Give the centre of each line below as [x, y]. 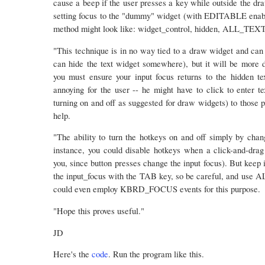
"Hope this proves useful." [99, 211]
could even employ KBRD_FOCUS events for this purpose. [157, 189]
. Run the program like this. [156, 254]
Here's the [72, 254]
